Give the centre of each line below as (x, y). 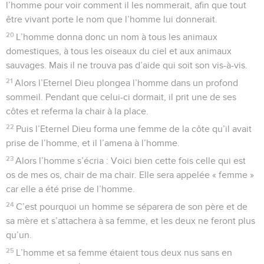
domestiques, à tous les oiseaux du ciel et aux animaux (119, 51)
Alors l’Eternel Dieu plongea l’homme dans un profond (127, 83)
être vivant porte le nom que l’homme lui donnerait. (112, 19)
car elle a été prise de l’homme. (70, 189)
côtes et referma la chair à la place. (77, 111)
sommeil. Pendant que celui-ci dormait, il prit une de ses (121, 97)
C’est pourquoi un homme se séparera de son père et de (132, 207)
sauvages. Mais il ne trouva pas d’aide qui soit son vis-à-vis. (127, 65)
